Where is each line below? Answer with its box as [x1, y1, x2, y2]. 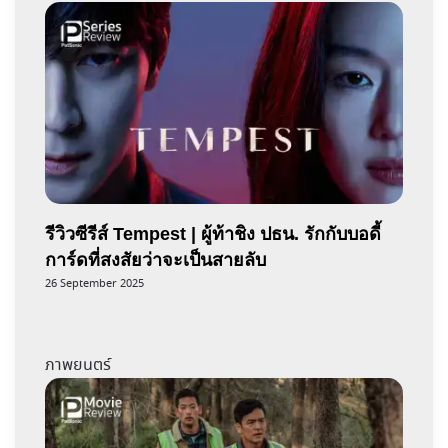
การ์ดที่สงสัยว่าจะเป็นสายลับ [45, 250, 266, 271]
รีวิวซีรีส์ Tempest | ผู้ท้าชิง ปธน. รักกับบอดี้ [45, 224, 381, 245]
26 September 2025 [45, 276, 144, 293]
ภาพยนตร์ [45, 354, 111, 378]
